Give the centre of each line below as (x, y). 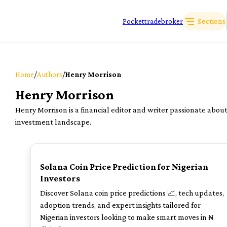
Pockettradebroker (153, 21)
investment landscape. (53, 122)
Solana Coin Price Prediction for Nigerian (124, 167)
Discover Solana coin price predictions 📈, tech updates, (132, 193)
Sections (212, 21)
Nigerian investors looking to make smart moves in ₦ (127, 217)
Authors (50, 74)
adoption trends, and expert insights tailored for (120, 205)
